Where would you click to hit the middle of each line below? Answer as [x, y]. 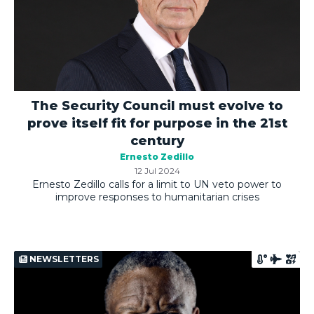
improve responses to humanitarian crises [157, 197]
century [157, 141]
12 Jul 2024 [157, 171]
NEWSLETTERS [63, 259]
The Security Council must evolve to [157, 106]
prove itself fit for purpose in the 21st [157, 124]
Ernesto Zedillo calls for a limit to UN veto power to [157, 185]
